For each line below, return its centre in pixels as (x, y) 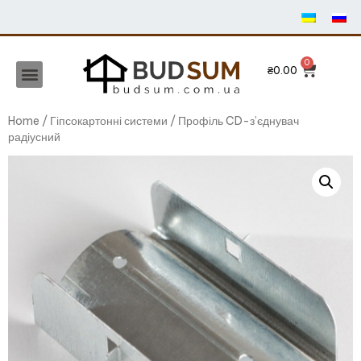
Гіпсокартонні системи (109, 120)
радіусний (34, 137)
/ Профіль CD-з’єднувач (233, 120)
